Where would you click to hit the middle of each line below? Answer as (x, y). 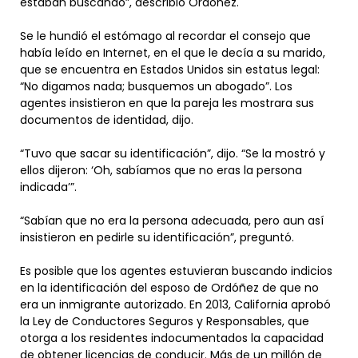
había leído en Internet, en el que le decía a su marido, (173, 53)
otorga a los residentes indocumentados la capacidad (172, 338)
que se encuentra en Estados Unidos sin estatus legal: (170, 70)
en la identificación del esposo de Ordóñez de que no (169, 288)
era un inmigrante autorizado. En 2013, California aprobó (175, 305)
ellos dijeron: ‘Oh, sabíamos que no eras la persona (161, 171)
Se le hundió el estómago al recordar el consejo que (165, 36)
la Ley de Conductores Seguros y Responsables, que (165, 322)
